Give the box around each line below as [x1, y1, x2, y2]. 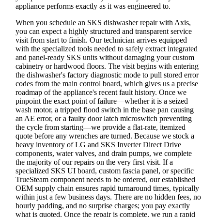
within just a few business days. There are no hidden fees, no [15, 192, 201, 201]
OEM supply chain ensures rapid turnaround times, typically [15, 184, 199, 192]
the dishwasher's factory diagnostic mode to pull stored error [15, 70, 199, 79]
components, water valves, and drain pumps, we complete [15, 149, 192, 157]
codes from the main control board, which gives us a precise [15, 79, 198, 88]
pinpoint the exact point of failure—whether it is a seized [15, 96, 188, 105]
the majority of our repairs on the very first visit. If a [15, 157, 173, 166]
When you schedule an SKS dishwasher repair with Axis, [15, 18, 191, 27]
